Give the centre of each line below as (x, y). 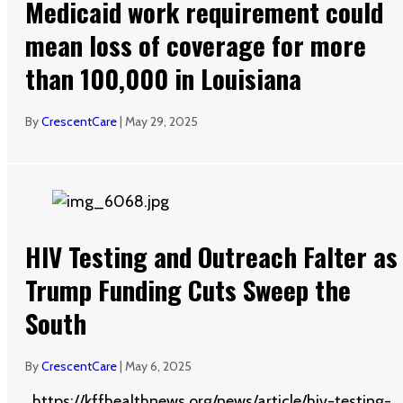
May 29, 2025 (161, 121)
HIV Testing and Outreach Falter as (211, 255)
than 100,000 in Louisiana (163, 78)
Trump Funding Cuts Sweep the (188, 289)
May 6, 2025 (158, 366)
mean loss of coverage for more (196, 45)
